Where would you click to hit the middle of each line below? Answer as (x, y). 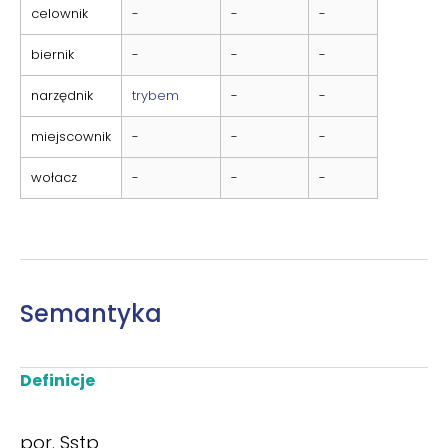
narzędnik (62, 95)
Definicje (57, 380)
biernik (52, 54)
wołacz (54, 177)
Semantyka (91, 313)
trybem (155, 95)
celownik (59, 13)
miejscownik (71, 136)
